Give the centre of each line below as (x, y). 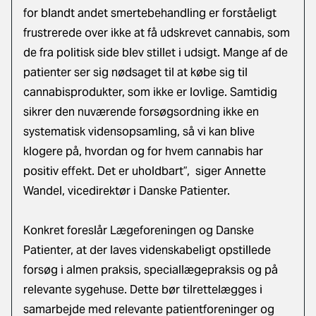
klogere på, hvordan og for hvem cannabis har (143, 151)
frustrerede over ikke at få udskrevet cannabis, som (157, 33)
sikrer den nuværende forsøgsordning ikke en (141, 112)
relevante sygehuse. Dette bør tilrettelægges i (143, 290)
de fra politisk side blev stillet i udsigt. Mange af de (156, 53)
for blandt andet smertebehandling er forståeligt (150, 13)
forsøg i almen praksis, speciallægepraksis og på (151, 270)
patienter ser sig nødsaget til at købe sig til (135, 72)
